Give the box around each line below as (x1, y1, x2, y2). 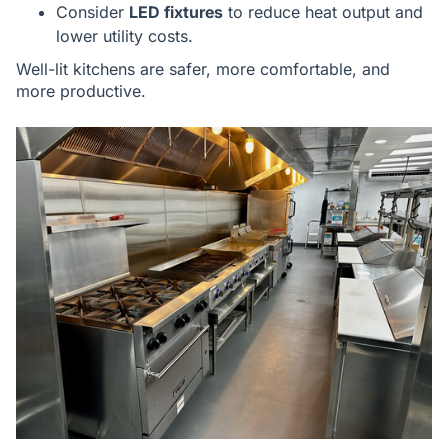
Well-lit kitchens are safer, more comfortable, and (16, 59, 390, 79)
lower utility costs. (56, 26, 193, 46)
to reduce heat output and (223, 2, 423, 22)
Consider (56, 2, 129, 22)
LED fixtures (129, 2, 223, 22)
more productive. (16, 81, 146, 101)
